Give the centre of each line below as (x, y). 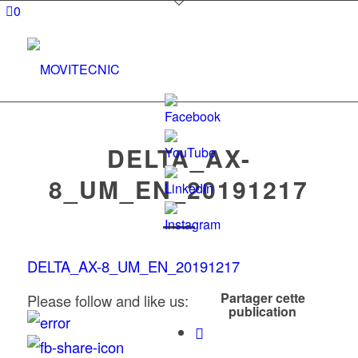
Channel (189, 245)
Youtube (188, 225)
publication (263, 312)
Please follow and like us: (107, 301)
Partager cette (263, 298)
